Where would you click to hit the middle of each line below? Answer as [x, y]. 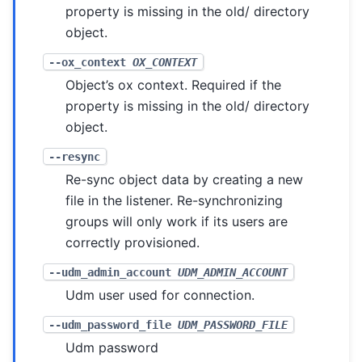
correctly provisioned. [133, 242]
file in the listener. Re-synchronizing [175, 200]
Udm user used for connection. [160, 295]
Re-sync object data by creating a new [185, 179]
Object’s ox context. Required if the [174, 84]
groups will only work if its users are [177, 221]
